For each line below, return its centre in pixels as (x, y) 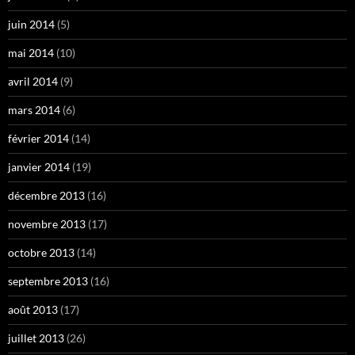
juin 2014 (31, 25)
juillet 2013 (36, 338)
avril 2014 (33, 82)
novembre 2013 (47, 224)
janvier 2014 (39, 167)
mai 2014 (31, 53)
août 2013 (33, 310)
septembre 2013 (48, 281)
